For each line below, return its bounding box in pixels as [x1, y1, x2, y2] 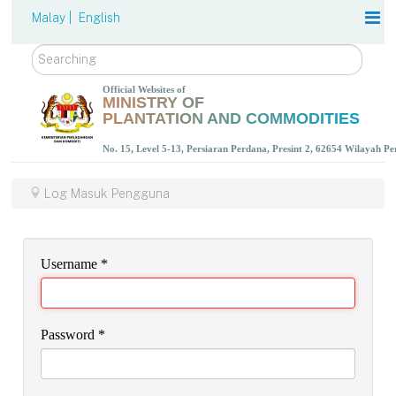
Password [41, 326, 95, 342]
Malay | [32, 11, 76, 25]
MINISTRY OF [103, 94, 205, 111]
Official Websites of [103, 84, 187, 95]
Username [41, 255, 98, 271]
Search [32, 44, 79, 61]
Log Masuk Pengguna [43, 186, 170, 201]
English [79, 11, 121, 25]
